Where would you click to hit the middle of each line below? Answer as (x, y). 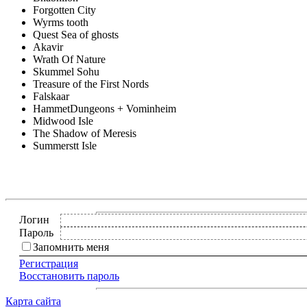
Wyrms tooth (61, 22)
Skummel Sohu (66, 71)
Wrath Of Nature (69, 59)
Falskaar (51, 96)
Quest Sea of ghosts (76, 34)
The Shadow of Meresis (85, 133)
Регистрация (49, 263)
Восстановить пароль (69, 276)
